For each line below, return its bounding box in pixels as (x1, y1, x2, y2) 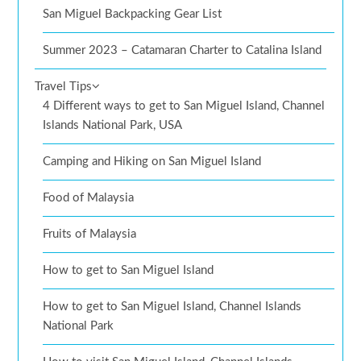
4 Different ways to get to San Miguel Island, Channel (43, 100, 326, 113)
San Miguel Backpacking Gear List (43, 8, 222, 21)
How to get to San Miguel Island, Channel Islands (43, 301, 302, 313)
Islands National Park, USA (43, 119, 183, 132)
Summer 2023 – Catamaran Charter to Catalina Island (43, 44, 322, 57)
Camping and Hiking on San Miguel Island (43, 156, 262, 168)
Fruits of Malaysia (43, 228, 137, 241)
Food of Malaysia (43, 192, 135, 205)
